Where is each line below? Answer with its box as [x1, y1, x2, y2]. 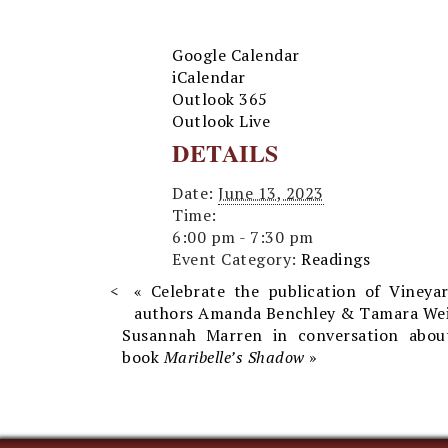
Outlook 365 [172, 88, 268, 110]
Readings [301, 248, 370, 270]
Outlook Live [172, 110, 270, 132]
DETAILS [172, 135, 279, 170]
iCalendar [172, 66, 246, 88]
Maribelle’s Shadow [163, 346, 305, 368]
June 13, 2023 [218, 182, 324, 204]
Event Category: [172, 248, 297, 270]
